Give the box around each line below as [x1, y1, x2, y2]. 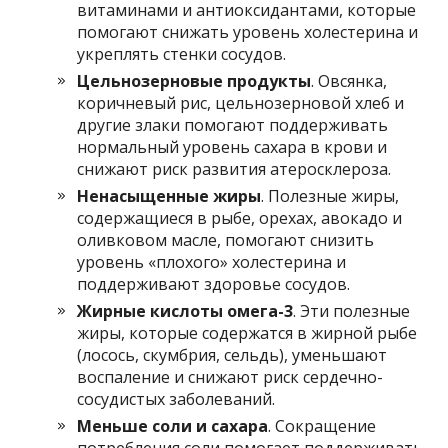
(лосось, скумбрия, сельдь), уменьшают [77, 343, 388, 366]
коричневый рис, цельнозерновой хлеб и [77, 91, 405, 114]
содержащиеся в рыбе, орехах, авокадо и [77, 206, 403, 229]
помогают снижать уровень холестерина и [77, 20, 419, 43]
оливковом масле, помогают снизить [77, 228, 375, 251]
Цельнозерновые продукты [77, 69, 312, 92]
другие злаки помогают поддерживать [77, 113, 389, 136]
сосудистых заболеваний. [77, 387, 276, 410]
